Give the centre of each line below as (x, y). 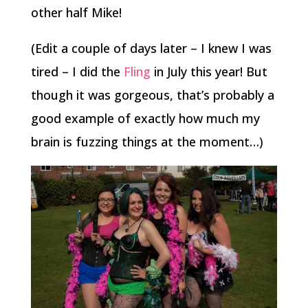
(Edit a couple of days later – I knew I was (151, 48)
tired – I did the (77, 71)
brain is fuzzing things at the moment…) (147, 142)
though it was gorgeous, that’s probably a (152, 95)
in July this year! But (209, 71)
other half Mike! (76, 12)
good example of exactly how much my (145, 118)
